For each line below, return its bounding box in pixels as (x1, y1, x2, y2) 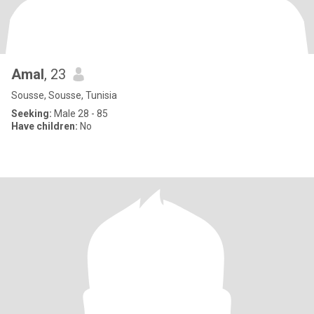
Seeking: (11, 108, 52, 119)
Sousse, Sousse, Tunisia (11, 90, 117, 101)
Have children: (11, 121, 78, 132)
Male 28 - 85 (52, 108, 108, 119)
